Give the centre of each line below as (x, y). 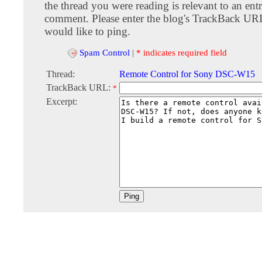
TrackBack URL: (80, 88)
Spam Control (105, 52)
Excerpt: (62, 102)
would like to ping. (87, 31)
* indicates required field (182, 52)
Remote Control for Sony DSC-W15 (187, 74)
